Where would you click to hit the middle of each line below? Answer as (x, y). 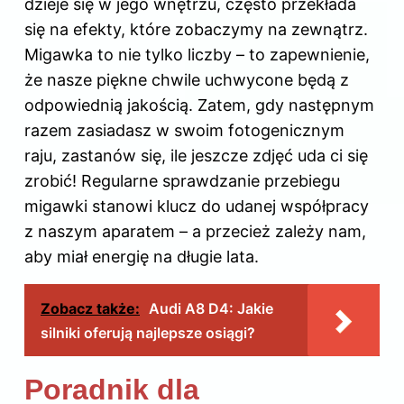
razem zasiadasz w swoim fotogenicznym (184, 130)
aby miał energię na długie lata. (142, 256)
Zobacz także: (90, 308)
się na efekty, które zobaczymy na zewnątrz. (196, 29)
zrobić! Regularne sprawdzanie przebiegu (182, 180)
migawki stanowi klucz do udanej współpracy (197, 206)
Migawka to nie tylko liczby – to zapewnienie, (197, 54)
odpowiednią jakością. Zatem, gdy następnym (199, 105)
